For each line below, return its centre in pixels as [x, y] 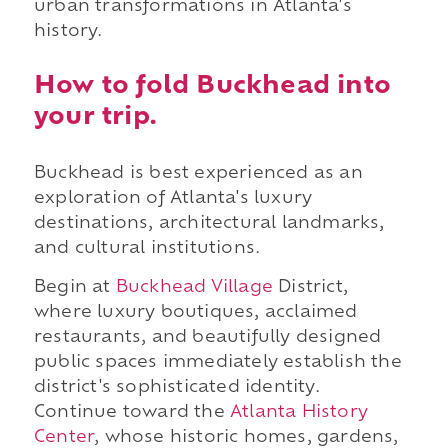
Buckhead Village [194, 288]
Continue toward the [131, 413]
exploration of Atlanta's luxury [173, 198]
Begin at [74, 288]
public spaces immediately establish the [217, 363]
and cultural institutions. [147, 248]
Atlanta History [298, 413]
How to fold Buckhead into [212, 86]
